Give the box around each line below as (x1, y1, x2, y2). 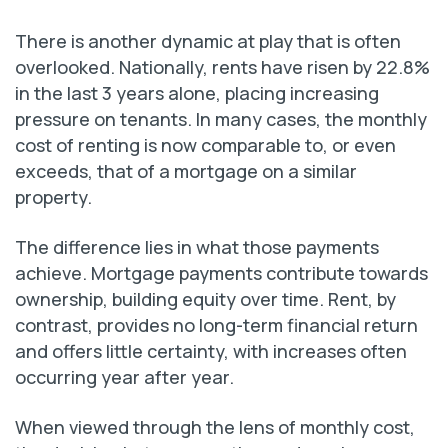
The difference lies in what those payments (15, 235, 379, 260)
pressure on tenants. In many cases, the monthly (15, 107, 427, 132)
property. (15, 185, 92, 210)
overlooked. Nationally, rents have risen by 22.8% (15, 55, 430, 80)
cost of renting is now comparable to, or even (15, 133, 396, 158)
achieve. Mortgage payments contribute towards (15, 261, 428, 286)
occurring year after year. (15, 365, 234, 390)
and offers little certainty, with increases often (15, 339, 407, 364)
